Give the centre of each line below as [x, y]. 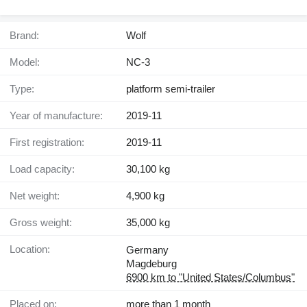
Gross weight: [45, 223]
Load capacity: [45, 169]
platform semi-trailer [171, 89]
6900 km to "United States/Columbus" [210, 278]
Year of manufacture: [59, 116]
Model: [29, 62]
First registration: [50, 143]
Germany [147, 250]
